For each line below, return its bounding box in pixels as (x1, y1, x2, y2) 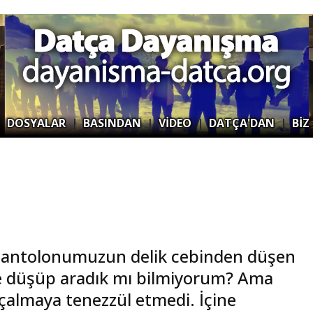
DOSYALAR (7, 115, 66, 131)
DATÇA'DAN (209, 115, 275, 131)
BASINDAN (83, 115, 141, 131)
